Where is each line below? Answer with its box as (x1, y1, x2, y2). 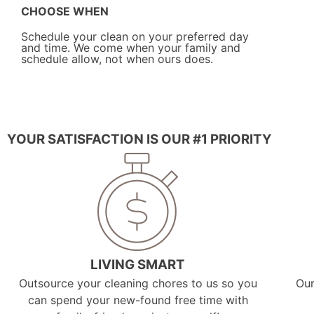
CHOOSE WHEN (21, 4, 109, 18)
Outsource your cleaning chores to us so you (18, 275, 257, 290)
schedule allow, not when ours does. (21, 51, 213, 66)
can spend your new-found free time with (27, 292, 248, 307)
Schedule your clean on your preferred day (21, 29, 249, 43)
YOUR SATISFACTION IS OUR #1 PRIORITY (7, 130, 272, 147)
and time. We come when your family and (21, 40, 240, 55)
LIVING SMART (90, 256, 186, 273)
